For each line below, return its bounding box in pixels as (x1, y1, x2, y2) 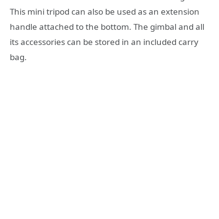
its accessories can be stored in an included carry (10, 36, 198, 47)
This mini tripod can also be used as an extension (10, 5, 199, 17)
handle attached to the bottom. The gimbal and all (10, 21, 204, 32)
